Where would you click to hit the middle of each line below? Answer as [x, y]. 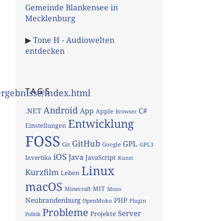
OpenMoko [97, 200]
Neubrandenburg [53, 200]
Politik [33, 214]
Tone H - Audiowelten [74, 40]
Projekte [103, 213]
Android [61, 110]
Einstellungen [46, 125]
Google [111, 144]
